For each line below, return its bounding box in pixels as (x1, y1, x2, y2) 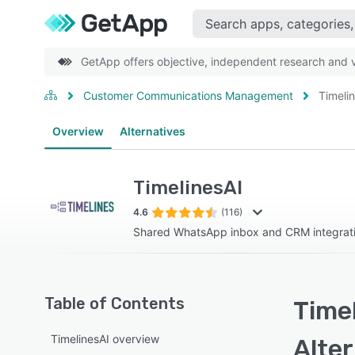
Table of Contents (44, 294, 185, 313)
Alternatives (120, 124, 185, 138)
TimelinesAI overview (51, 332, 159, 345)
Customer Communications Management (83, 89, 293, 102)
